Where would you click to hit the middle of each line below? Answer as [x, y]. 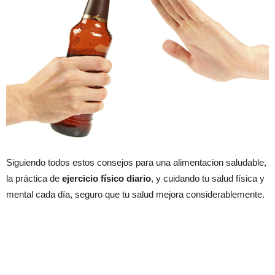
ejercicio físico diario [107, 179]
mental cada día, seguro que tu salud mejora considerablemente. [135, 195]
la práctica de [34, 179]
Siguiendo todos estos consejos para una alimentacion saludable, [136, 163]
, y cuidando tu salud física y [208, 179]
